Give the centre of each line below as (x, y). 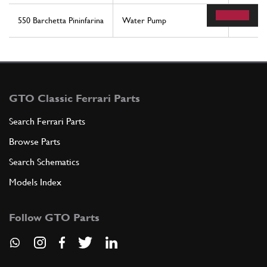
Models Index (35, 182)
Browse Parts (35, 142)
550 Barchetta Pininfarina (61, 21)
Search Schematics (44, 162)
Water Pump (144, 21)
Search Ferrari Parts (47, 122)
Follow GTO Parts (54, 218)
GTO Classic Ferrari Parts (74, 98)
